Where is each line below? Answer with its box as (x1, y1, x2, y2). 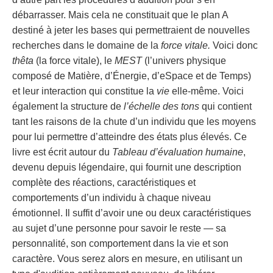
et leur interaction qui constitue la (12, 85, 157, 96)
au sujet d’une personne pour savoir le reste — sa (12, 222, 226, 233)
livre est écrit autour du (12, 146, 112, 157)
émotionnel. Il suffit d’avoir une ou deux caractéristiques (12, 207, 251, 218)
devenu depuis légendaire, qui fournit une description (12, 161, 241, 172)
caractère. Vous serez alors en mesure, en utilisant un (12, 253, 243, 264)
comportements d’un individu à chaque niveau (12, 192, 211, 203)
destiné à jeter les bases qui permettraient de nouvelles (12, 24, 250, 35)
